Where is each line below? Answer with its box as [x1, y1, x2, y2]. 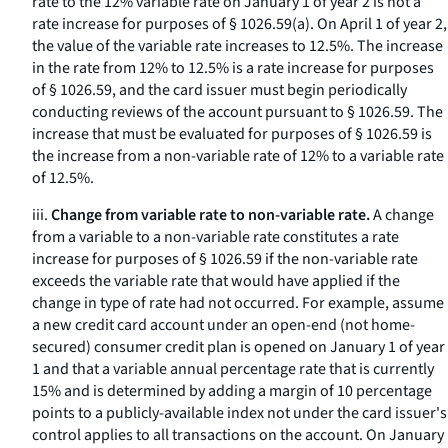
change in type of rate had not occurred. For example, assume [32, 292, 444, 314]
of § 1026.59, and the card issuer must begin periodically [32, 79, 407, 101]
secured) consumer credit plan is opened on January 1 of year [32, 336, 445, 358]
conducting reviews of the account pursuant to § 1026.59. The [32, 101, 443, 123]
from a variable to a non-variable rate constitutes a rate [32, 226, 399, 248]
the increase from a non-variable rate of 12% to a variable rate [32, 145, 444, 167]
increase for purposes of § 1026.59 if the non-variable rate [32, 248, 418, 270]
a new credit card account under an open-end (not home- [32, 314, 415, 336]
